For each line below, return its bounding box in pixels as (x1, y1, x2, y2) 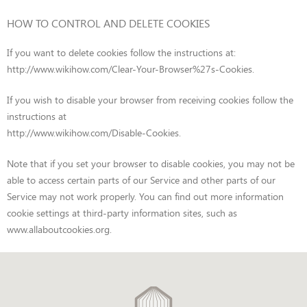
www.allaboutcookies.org (7, 223, 110, 236)
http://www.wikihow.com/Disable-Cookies (7, 126, 179, 139)
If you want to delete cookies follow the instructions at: (7, 46, 236, 59)
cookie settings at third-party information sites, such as (7, 206, 237, 219)
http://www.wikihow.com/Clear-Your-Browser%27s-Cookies (7, 62, 252, 75)
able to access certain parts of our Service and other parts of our (7, 173, 275, 186)
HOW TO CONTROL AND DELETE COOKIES (7, 16, 210, 30)
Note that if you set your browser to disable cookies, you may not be (7, 157, 295, 170)
